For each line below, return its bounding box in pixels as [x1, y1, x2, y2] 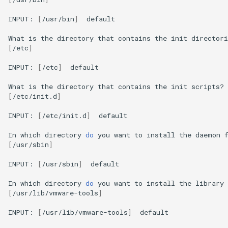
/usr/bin [42, 14, 74, 23]
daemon [195, 130, 220, 139]
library [195, 178, 224, 188]
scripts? [191, 81, 224, 91]
